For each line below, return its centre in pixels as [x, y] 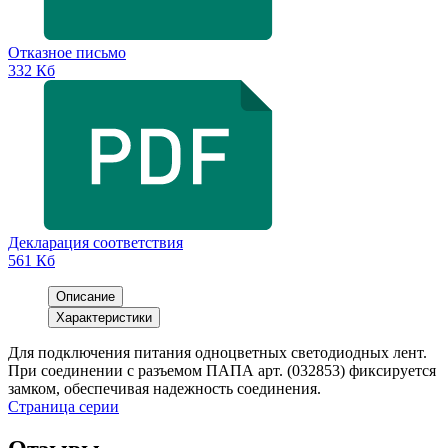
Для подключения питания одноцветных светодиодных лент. [217, 353]
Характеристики [104, 318]
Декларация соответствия [95, 243]
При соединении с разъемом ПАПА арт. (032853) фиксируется [222, 371]
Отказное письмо [67, 53]
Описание [85, 297]
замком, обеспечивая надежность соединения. [164, 389]
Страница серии [63, 407]
